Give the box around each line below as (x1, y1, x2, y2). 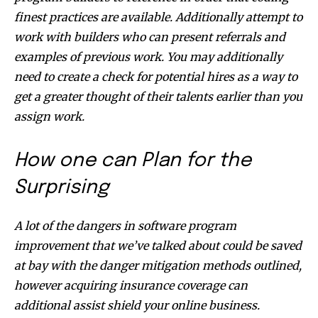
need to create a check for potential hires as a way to (14, 69, 297, 84)
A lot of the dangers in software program (14, 218, 236, 233)
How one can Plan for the (14, 150, 251, 170)
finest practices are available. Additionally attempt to (14, 9, 302, 24)
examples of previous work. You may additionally (14, 49, 283, 64)
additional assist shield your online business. (14, 297, 260, 312)
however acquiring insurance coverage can (14, 278, 248, 292)
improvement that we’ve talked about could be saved (14, 238, 302, 253)
